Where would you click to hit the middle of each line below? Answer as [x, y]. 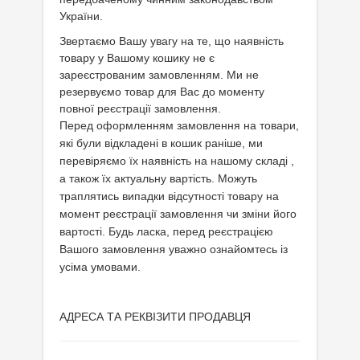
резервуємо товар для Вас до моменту [162, 92]
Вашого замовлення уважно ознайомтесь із [174, 249]
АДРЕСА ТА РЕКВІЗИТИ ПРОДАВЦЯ [155, 317]
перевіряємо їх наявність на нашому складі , [177, 161]
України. [81, 16]
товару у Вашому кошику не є [137, 58]
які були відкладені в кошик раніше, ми [161, 143]
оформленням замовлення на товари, [198, 125]
